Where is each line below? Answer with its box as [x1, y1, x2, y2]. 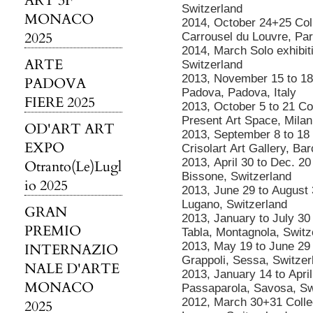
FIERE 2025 [24, 93, 95, 112]
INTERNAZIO [24, 240, 118, 259]
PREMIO [24, 221, 81, 240]
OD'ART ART [24, 119, 115, 138]
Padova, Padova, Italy [182, 86, 296, 99]
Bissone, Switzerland [182, 170, 291, 183]
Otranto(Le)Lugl [24, 157, 122, 176]
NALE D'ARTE [24, 259, 119, 278]
